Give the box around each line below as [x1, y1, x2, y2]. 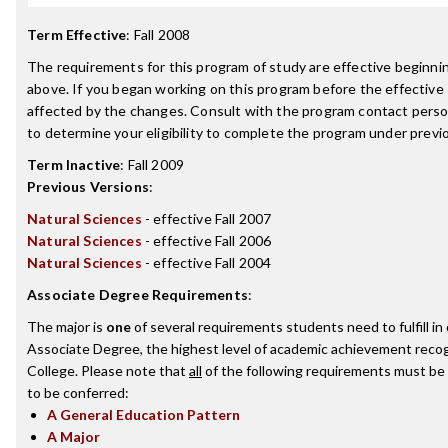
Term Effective [27, 26, 127, 43]
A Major [47, 428, 100, 445]
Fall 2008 [133, 26, 191, 43]
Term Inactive [27, 156, 121, 173]
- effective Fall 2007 [141, 210, 272, 227]
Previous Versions [27, 178, 149, 195]
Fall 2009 [127, 156, 185, 173]
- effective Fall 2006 [141, 232, 272, 249]
